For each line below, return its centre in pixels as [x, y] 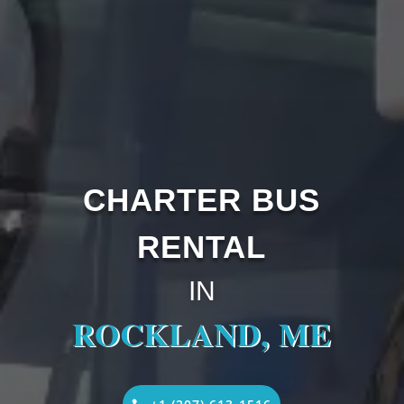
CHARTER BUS [202, 199]
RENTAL [202, 246]
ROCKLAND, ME [202, 334]
